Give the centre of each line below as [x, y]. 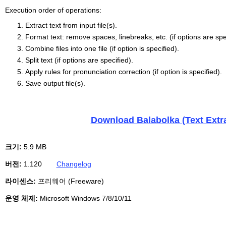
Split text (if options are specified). [79, 60]
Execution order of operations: [53, 10]
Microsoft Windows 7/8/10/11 [86, 198]
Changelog [74, 164]
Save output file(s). [55, 83]
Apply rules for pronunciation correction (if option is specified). [123, 72]
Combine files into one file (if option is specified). [102, 48]
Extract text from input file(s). [71, 25]
